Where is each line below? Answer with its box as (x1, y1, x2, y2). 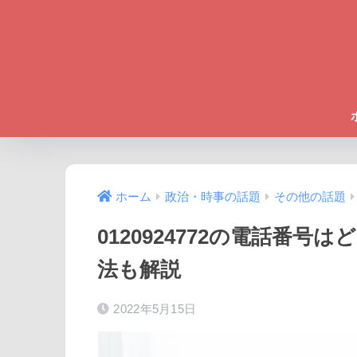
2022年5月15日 (113, 302, 197, 316)
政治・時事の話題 (165, 190, 261, 204)
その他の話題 (274, 190, 346, 204)
